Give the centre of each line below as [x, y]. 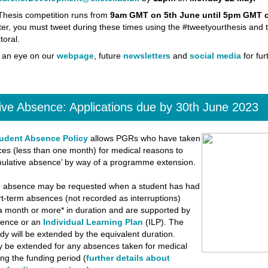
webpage [75, 56]
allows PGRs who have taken [144, 138]
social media [215, 56]
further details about [128, 258]
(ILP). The [163, 222]
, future [108, 56]
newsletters [147, 56]
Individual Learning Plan [93, 222]
